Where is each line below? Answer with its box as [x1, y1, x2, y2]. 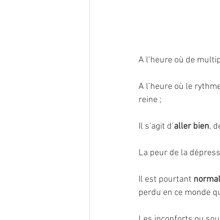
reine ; [138, 95, 162, 105]
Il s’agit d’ [138, 121, 174, 132]
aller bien [174, 121, 209, 132]
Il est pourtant [138, 174, 193, 185]
